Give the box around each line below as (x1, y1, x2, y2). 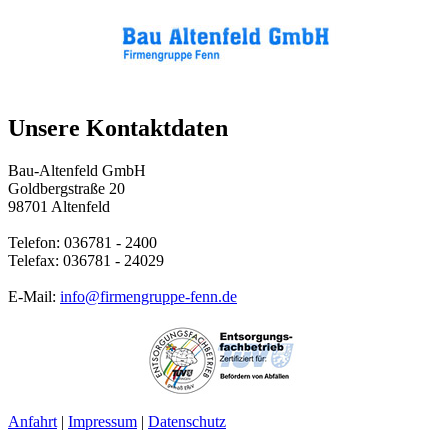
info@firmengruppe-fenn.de (60, 288, 237, 306)
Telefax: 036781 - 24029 (8, 252, 164, 270)
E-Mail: (8, 288, 60, 306)
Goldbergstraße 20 (8, 180, 125, 198)
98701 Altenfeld (8, 198, 110, 216)
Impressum (68, 413, 137, 431)
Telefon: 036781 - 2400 (8, 234, 157, 252)
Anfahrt (8, 413, 57, 431)
